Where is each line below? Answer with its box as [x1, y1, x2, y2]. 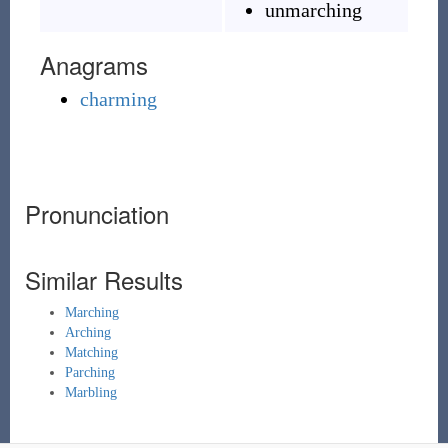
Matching [64, 345, 118, 360]
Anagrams [39, 47, 148, 82]
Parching [64, 365, 115, 380]
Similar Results [24, 262, 183, 297]
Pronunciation [24, 196, 169, 231]
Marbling [64, 385, 117, 400]
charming [79, 88, 157, 110]
